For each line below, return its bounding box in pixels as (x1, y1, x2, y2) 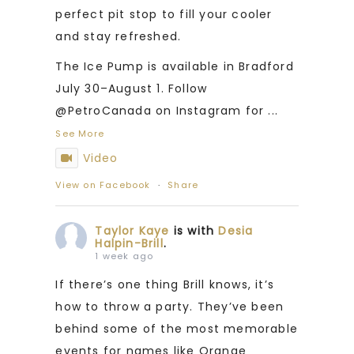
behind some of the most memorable (55, 320, 298, 337)
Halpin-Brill (95, 235, 164, 251)
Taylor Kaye (95, 222, 170, 239)
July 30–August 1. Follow (55, 80, 208, 96)
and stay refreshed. (55, 28, 182, 44)
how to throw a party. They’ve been (55, 298, 284, 314)
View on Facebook (55, 178, 151, 191)
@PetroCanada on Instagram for (55, 102, 265, 119)
